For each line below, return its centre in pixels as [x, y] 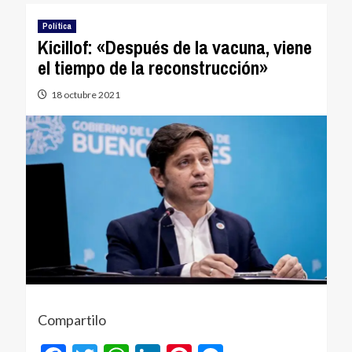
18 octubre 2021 [85, 95]
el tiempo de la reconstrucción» [152, 68]
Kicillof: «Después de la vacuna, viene [174, 47]
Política [57, 26]
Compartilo [71, 320]
